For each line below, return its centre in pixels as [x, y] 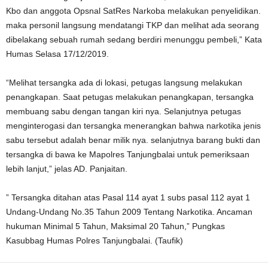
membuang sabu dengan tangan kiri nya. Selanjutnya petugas [124, 111]
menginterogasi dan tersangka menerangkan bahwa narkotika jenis [133, 126]
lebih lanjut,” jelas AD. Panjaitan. [67, 169]
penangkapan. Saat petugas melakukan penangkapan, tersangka [130, 97]
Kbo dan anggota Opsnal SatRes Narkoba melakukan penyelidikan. [133, 11]
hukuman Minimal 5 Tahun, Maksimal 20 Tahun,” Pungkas [115, 226]
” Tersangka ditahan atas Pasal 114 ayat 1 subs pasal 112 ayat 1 [128, 197]
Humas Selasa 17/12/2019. [57, 54]
